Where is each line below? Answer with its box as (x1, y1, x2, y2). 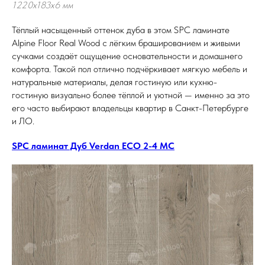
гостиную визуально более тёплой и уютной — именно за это (12, 89, 250, 101)
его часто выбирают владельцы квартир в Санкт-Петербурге (12, 102, 248, 114)
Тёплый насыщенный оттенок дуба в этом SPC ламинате (12, 24, 230, 35)
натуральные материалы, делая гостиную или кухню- (12, 76, 217, 88)
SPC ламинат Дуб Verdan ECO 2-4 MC (12, 140, 174, 151)
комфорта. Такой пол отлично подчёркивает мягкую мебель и (12, 63, 247, 75)
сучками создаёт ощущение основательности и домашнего (12, 50, 243, 62)
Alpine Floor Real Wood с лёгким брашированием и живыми (12, 37, 240, 49)
